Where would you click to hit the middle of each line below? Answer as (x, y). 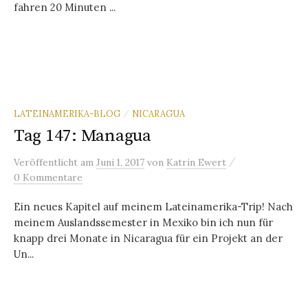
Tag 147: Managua (82, 135)
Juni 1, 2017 (120, 162)
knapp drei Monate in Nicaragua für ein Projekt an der (148, 238)
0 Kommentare (48, 177)
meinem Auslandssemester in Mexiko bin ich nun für (143, 222)
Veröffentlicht (47, 162)
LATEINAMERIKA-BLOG (67, 113)
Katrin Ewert (196, 162)
